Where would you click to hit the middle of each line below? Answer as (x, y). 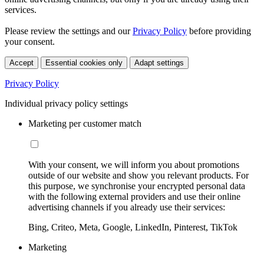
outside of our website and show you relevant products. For (138, 175)
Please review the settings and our (69, 31)
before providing (219, 31)
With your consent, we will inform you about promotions (134, 164)
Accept (22, 62)
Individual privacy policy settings (66, 103)
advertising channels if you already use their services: (127, 207)
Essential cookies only (84, 62)
